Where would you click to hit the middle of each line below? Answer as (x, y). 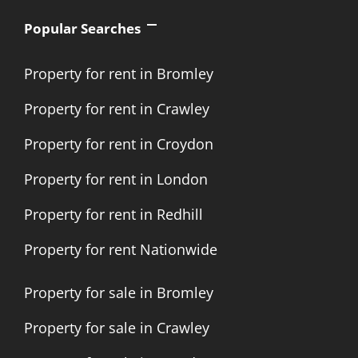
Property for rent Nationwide (121, 249)
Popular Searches (82, 28)
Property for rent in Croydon (119, 144)
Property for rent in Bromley (119, 74)
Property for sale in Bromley (119, 292)
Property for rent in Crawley (117, 109)
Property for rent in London (116, 179)
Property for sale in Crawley (117, 328)
